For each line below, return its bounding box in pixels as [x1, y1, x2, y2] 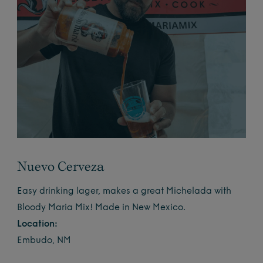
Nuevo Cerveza [17, 159, 104, 174]
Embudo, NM [17, 237, 72, 245]
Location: [17, 220, 58, 229]
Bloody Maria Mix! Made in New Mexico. [17, 204, 186, 213]
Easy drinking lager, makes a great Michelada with [17, 187, 232, 196]
